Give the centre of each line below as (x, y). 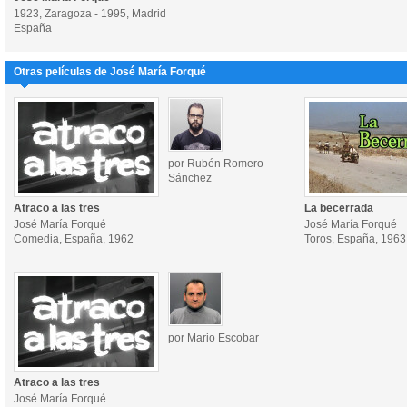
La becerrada (339, 208)
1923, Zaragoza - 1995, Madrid (90, 14)
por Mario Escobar (213, 338)
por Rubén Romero (216, 164)
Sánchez (190, 178)
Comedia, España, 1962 (74, 239)
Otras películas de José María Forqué (110, 72)
